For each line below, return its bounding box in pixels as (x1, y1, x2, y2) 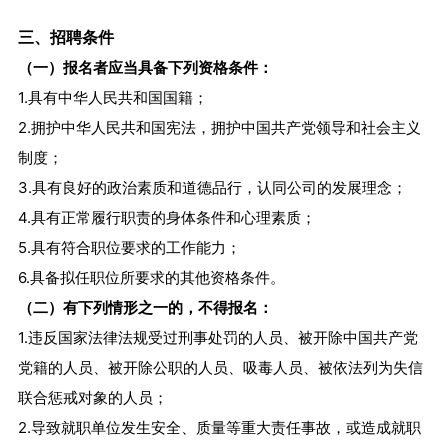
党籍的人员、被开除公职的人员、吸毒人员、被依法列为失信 (17, 358, 423, 378)
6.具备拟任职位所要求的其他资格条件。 (17, 268, 285, 288)
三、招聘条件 (17, 27, 114, 48)
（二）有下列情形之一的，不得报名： (17, 298, 273, 318)
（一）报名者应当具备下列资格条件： (17, 58, 273, 78)
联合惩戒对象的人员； (17, 388, 168, 408)
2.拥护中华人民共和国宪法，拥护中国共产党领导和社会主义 (17, 118, 421, 138)
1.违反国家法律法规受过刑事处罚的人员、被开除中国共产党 (17, 328, 418, 348)
